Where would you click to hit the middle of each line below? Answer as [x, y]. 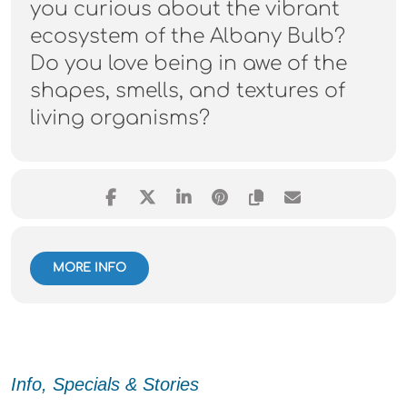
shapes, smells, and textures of [188, 91]
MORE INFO [89, 268]
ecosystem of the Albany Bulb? [188, 37]
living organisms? [120, 119]
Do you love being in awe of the [189, 64]
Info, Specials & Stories [105, 385]
